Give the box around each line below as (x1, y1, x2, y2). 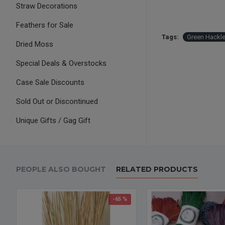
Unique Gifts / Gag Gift (16, 116, 90, 125)
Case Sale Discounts (16, 78, 84, 87)
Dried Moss (16, 40, 53, 49)
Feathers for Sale (16, 21, 73, 30)
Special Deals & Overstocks (16, 59, 106, 68)
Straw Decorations (16, 2, 77, 11)
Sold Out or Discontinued (16, 97, 98, 106)
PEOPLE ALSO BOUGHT (16, 165, 106, 174)
